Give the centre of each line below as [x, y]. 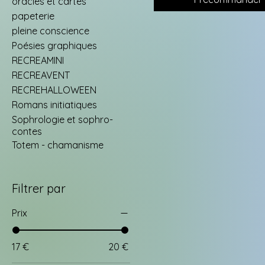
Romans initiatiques [54, 104]
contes [27, 131]
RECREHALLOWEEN [54, 90]
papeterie [33, 16]
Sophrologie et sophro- [62, 119]
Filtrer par [39, 188]
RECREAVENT [41, 75]
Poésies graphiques [54, 45]
